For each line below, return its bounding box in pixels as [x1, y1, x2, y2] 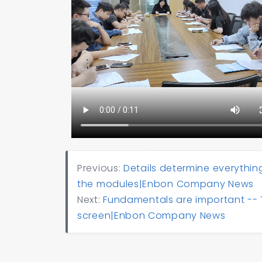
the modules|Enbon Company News [77, 177, 254, 191]
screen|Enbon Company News [77, 209, 226, 222]
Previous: [77, 161, 123, 175]
